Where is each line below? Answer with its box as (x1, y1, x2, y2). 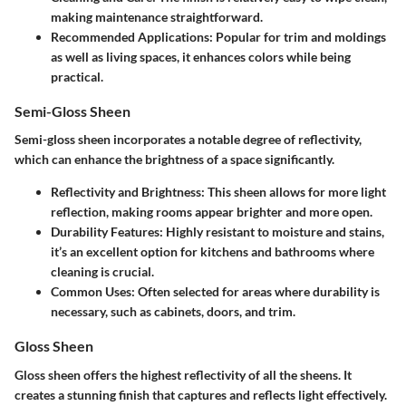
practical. (51, 69, 103, 85)
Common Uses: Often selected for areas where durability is (51, 284, 380, 300)
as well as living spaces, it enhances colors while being (51, 49, 351, 65)
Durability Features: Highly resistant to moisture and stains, (51, 224, 384, 240)
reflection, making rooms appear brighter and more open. (51, 204, 372, 220)
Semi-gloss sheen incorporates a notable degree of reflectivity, (14, 131, 362, 148)
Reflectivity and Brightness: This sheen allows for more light (51, 184, 386, 200)
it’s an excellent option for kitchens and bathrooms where (51, 244, 374, 260)
